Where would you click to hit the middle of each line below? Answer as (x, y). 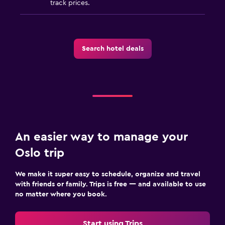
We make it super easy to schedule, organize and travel (108, 174)
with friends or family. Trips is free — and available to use (110, 184)
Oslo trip (40, 153)
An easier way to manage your (101, 137)
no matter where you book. (61, 194)
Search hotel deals (113, 48)
